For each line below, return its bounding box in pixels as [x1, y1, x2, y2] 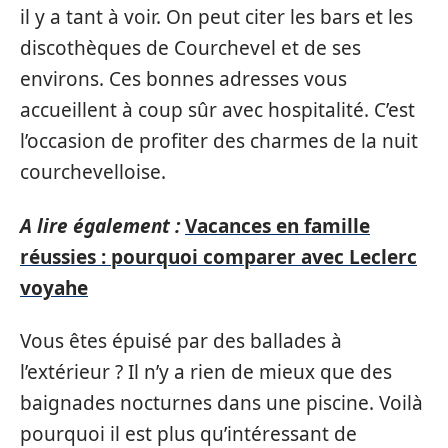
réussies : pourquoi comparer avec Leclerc [20, 243, 417, 270]
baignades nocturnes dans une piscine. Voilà [20, 390, 423, 416]
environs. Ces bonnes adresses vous [20, 66, 347, 92]
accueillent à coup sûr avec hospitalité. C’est [20, 97, 415, 123]
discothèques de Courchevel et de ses [20, 35, 361, 61]
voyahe [20, 274, 88, 301]
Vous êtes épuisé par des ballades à [20, 328, 342, 354]
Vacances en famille [185, 212, 370, 239]
